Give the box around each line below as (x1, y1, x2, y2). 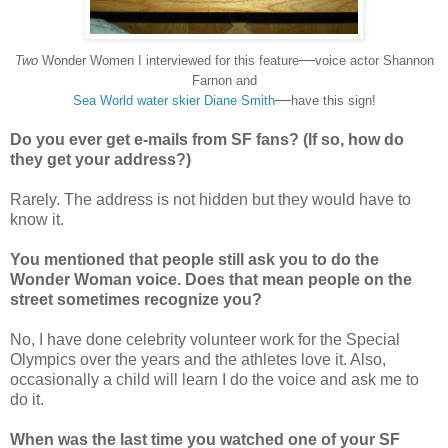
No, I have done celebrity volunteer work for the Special (10, 330, 400, 348)
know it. (10, 210, 64, 228)
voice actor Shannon (314, 52, 434, 68)
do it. (10, 390, 44, 408)
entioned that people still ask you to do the (58, 250, 379, 268)
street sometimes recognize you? (10, 290, 262, 308)
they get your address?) (10, 150, 191, 168)
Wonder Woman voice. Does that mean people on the (10, 270, 412, 288)
